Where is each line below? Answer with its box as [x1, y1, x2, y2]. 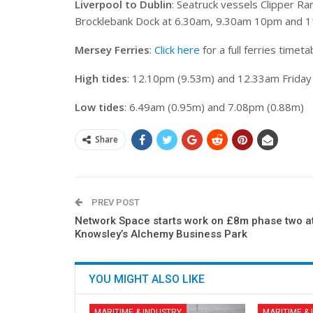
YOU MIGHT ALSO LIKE [89, 272, 205, 286]
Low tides [75, 100, 124, 115]
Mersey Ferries [75, 43, 150, 57]
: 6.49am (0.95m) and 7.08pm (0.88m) [124, 100, 304, 115]
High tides [75, 71, 127, 86]
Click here [154, 43, 200, 57]
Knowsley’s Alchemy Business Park [75, 228, 247, 241]
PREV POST [89, 197, 140, 208]
